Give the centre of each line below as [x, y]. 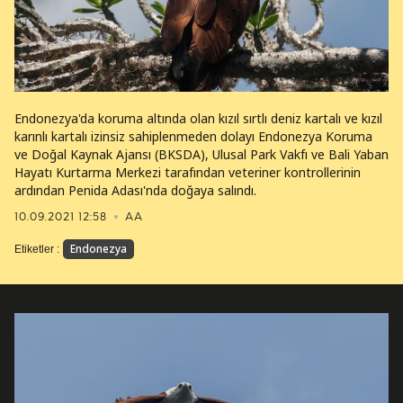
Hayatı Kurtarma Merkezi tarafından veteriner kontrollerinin [188, 172]
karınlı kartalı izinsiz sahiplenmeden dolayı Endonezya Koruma [193, 136]
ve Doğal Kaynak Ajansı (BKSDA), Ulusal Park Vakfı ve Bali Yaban [201, 154]
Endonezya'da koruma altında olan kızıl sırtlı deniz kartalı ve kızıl [198, 118]
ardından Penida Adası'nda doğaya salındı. [135, 190]
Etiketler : [37, 249]
